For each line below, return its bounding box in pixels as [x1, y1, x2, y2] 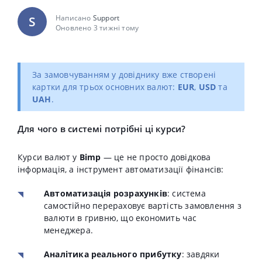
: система [167, 188, 206, 199]
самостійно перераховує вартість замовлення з [44, 200, 242, 211]
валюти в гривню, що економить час [44, 212, 197, 223]
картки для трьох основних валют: [32, 81, 178, 92]
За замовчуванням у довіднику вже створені [32, 69, 216, 80]
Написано [56, 13, 93, 23]
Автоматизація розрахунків [44, 188, 167, 199]
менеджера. [44, 225, 93, 236]
